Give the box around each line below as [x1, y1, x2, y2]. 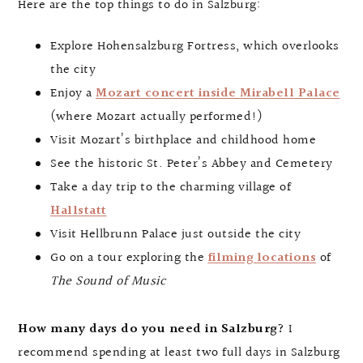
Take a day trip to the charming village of [50, 177, 291, 199]
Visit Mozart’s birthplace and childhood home [50, 130, 316, 152]
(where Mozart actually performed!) [50, 107, 263, 128]
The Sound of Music [50, 271, 165, 293]
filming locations [207, 248, 316, 269]
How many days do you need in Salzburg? [18, 319, 288, 340]
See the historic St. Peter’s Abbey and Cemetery [50, 154, 333, 175]
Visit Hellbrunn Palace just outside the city [50, 224, 301, 246]
